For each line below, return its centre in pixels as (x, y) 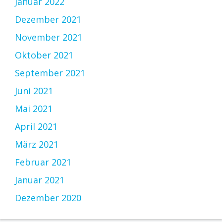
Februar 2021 (43, 162)
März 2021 (37, 144)
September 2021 (50, 73)
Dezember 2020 (48, 198)
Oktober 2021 (44, 55)
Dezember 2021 (48, 20)
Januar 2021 (40, 180)
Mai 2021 (34, 109)
